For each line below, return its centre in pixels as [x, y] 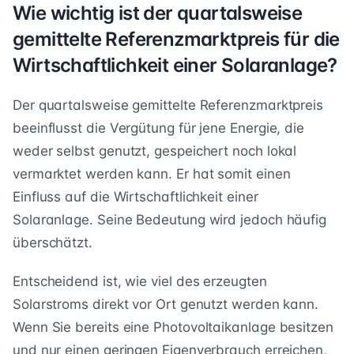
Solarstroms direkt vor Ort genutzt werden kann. [166, 305]
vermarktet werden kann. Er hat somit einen [152, 174]
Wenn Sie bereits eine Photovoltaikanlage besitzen [173, 328]
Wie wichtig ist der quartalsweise [158, 13]
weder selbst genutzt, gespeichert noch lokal [155, 151]
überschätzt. [53, 243]
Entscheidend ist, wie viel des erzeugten [140, 282]
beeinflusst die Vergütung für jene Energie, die [159, 128]
